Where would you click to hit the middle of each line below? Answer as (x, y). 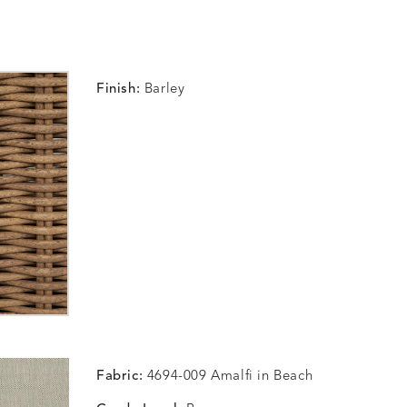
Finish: (120, 89)
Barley (164, 89)
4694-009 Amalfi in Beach (230, 377)
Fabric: (122, 377)
